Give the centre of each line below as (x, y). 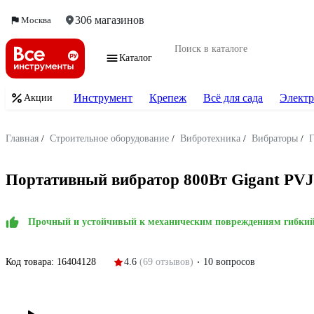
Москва (36, 20)
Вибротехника (210, 138)
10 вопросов (229, 261)
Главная (22, 138)
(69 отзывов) (166, 261)
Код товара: (31, 261)
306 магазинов (110, 20)
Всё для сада (233, 98)
